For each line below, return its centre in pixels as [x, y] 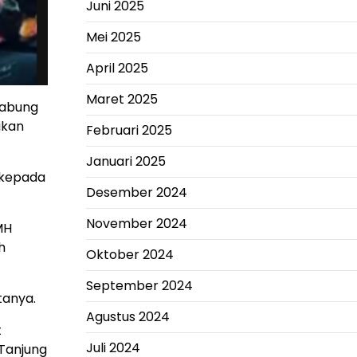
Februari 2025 [129, 130]
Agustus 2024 [127, 317]
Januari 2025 [126, 161]
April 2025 [117, 68]
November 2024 [136, 224]
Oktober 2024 [129, 255]
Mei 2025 [113, 37]
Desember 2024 [136, 192]
